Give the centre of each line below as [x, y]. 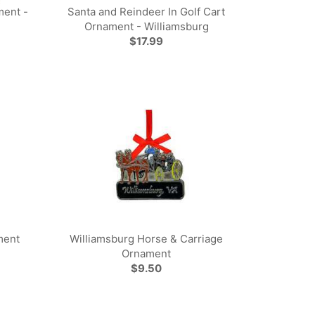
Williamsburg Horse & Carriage [147, 239]
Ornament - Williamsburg [146, 26]
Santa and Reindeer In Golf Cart [147, 12]
